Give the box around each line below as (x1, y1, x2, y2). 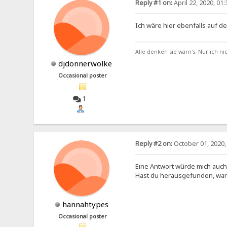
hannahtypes (62, 199, 108, 209)
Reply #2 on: (135, 139, 172, 148)
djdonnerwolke (58, 58, 112, 69)
